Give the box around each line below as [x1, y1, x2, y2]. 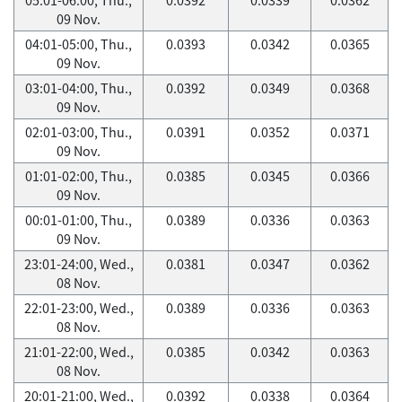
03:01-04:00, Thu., [25, 78, 132, 98]
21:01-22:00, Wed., [23, 342, 134, 362]
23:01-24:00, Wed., [23, 254, 134, 274]
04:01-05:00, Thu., [25, 34, 132, 54]
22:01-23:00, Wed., [23, 298, 134, 318]
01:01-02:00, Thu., [25, 166, 132, 186]
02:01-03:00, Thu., [25, 122, 132, 142]
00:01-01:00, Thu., [25, 210, 132, 230]
